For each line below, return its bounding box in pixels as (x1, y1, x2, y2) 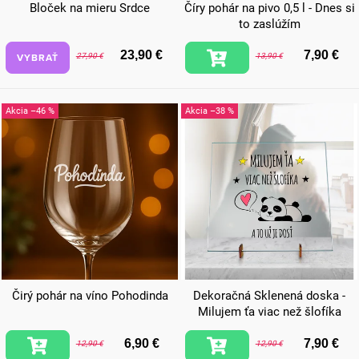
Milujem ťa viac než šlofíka (197, 305, 341, 320)
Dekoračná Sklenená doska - (193, 288, 345, 304)
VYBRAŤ (17, 50, 58, 65)
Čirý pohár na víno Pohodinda (11, 288, 168, 304)
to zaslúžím (238, 16, 301, 31)
